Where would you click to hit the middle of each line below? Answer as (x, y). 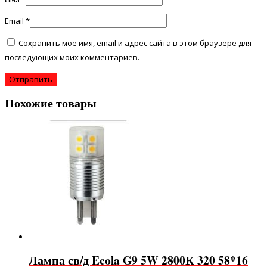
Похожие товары (51, 103)
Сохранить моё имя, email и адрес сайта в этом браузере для (135, 43)
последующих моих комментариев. (72, 58)
